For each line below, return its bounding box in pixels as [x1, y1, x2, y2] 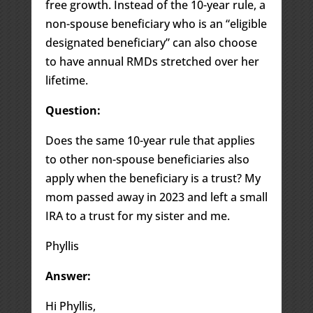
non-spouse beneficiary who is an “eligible [45, 15, 267, 31]
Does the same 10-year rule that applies [45, 132, 255, 148]
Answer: [45, 268, 91, 284]
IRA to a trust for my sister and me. [45, 208, 230, 224]
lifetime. [45, 72, 88, 88]
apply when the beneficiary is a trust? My [45, 170, 261, 186]
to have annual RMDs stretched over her [45, 53, 259, 69]
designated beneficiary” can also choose [45, 34, 257, 50]
